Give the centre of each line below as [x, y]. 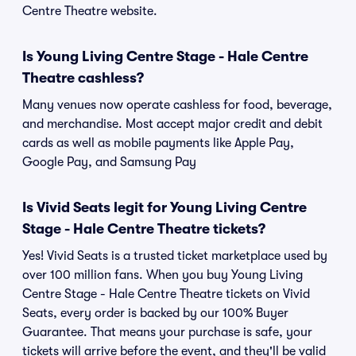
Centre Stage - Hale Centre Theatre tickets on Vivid [166, 294]
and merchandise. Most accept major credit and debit [172, 124]
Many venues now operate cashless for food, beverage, [177, 105]
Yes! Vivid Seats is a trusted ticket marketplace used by [175, 256]
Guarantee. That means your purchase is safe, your [167, 332]
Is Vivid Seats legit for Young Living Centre [164, 207]
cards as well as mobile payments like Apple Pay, [158, 143]
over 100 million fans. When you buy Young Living [163, 275]
